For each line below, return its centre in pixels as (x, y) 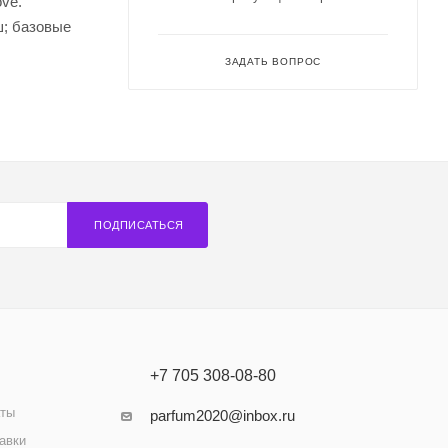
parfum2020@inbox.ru (222, 415)
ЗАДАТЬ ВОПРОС (273, 61)
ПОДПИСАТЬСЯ (139, 225)
